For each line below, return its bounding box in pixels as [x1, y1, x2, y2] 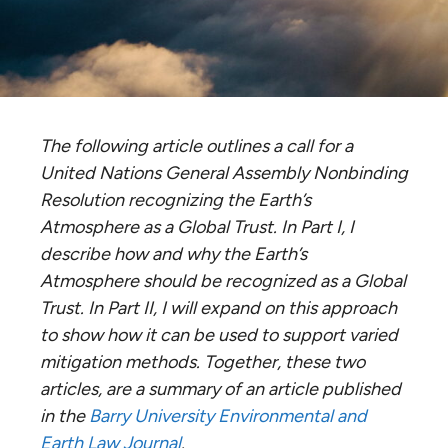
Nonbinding [313, 161, 408, 184]
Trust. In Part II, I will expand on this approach [40, 296, 397, 319]
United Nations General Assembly [40, 161, 313, 184]
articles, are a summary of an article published [40, 377, 401, 400]
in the [40, 404, 89, 427]
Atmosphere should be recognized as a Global [40, 269, 406, 292]
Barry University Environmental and [89, 404, 367, 427]
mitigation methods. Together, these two [40, 350, 365, 373]
